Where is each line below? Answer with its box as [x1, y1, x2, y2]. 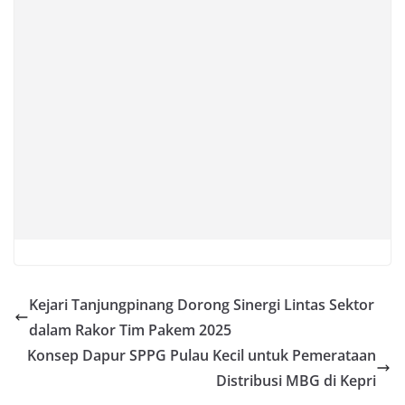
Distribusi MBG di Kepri [216, 370, 376, 391]
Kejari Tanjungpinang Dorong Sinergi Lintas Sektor [29, 294, 374, 315]
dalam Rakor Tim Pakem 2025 [29, 319, 231, 340]
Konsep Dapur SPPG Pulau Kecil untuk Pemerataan [27, 344, 376, 365]
